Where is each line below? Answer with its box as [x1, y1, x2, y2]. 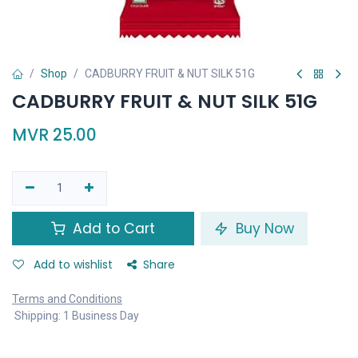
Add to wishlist [34, 257, 113, 272]
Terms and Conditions [12, 292, 122, 305]
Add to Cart [69, 219, 155, 238]
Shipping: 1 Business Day [12, 309, 139, 322]
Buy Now [232, 219, 294, 238]
